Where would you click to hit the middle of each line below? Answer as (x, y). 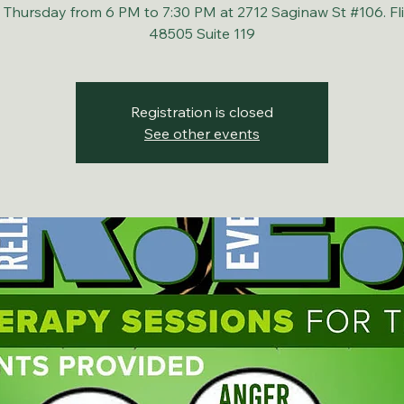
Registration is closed (202, 112)
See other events (202, 133)
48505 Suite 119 (202, 33)
